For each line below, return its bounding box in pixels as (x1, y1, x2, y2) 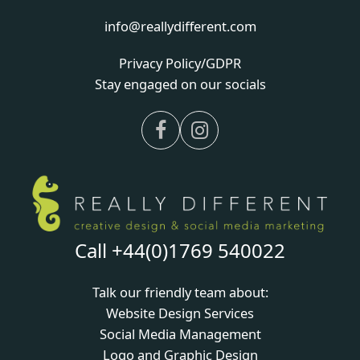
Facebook (160, 125, 250, 153)
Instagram (198, 125, 296, 153)
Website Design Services (106, 304, 254, 323)
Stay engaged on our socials (94, 75, 266, 93)
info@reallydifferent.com (104, 17, 256, 35)
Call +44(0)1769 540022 (75, 237, 285, 264)
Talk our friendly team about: (92, 283, 268, 302)
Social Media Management (99, 325, 261, 344)
